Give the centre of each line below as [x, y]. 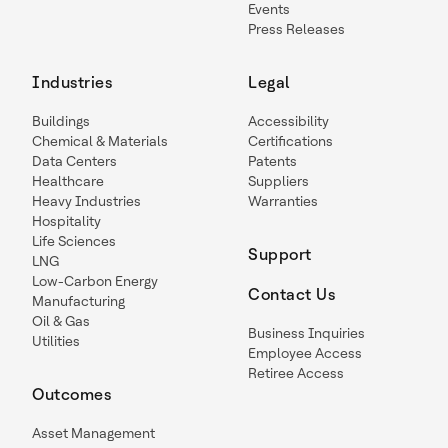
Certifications [290, 141]
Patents [272, 161]
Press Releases [296, 29]
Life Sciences [74, 241]
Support [280, 255]
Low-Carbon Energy [95, 281]
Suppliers [278, 181]
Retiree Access [296, 373]
